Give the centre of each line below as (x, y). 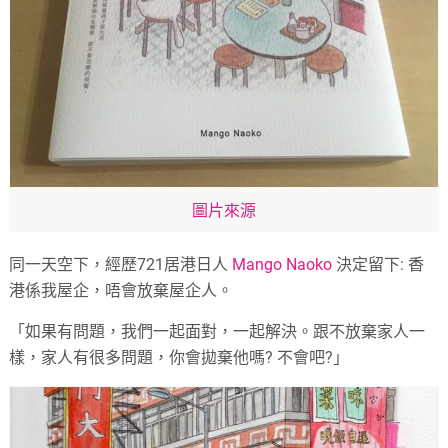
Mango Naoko (282, 264)
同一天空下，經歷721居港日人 (121, 264)
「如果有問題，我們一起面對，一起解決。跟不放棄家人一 (217, 331)
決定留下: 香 (378, 264)
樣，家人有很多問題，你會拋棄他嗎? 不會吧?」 (179, 357)
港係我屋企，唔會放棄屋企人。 (121, 290)
